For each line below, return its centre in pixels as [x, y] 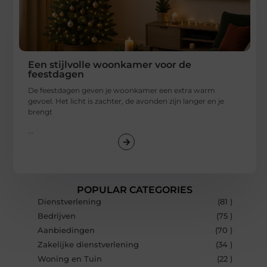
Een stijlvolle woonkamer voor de [110, 64]
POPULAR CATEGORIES [135, 190]
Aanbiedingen [66, 231]
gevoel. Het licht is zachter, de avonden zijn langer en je [126, 101]
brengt [41, 111]
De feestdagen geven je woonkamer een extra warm [122, 90]
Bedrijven [56, 216]
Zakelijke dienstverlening [88, 245]
